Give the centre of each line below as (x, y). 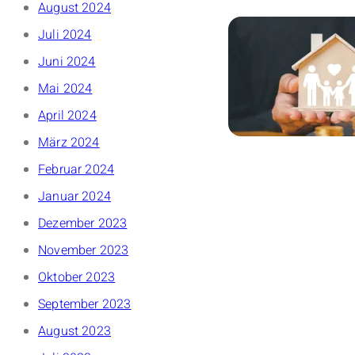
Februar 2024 (76, 170)
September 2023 (85, 305)
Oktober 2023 (77, 278)
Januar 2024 (74, 197)
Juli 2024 (65, 35)
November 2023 (84, 251)
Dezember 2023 (83, 224)
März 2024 (69, 143)
